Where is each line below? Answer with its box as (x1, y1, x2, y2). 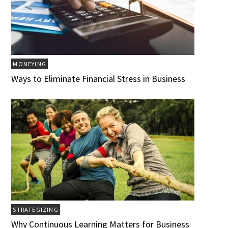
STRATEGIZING (13, 206, 59, 214)
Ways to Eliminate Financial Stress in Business (11, 73, 186, 85)
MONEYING (13, 60, 46, 68)
